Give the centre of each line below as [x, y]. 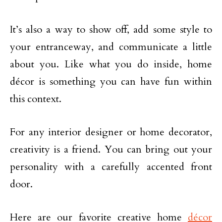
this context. [36, 99]
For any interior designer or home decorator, [111, 132]
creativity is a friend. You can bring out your [111, 149]
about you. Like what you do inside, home [111, 64]
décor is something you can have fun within [111, 82]
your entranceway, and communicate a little [111, 47]
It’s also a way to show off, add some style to [111, 29]
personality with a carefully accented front [111, 167]
